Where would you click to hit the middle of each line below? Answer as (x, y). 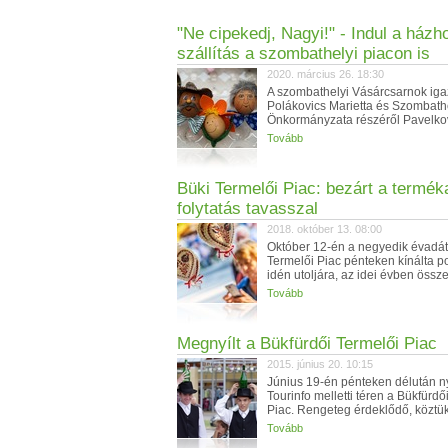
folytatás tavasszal (247, 208)
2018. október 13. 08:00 (324, 229)
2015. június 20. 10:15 (320, 364)
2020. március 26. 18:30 (325, 74)
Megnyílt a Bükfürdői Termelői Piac (307, 343)
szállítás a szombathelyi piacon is (303, 53)
